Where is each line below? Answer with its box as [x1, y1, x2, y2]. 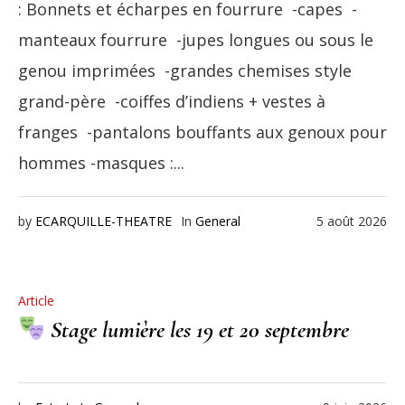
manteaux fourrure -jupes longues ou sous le [18, 29, 373, 52]
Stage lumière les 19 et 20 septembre [44, 316, 349, 344]
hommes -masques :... [18, 152, 184, 174]
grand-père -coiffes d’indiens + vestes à [18, 90, 325, 113]
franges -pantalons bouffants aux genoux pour [18, 121, 387, 144]
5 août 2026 [316, 212, 387, 231]
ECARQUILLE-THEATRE [35, 212, 172, 231]
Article [18, 292, 54, 310]
